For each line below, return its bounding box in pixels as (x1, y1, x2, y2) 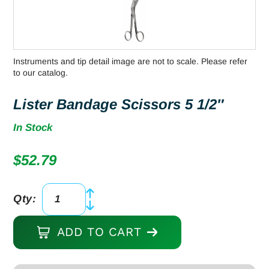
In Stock (13, 121, 52, 133)
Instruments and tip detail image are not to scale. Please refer (13, 56, 247, 66)
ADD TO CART (56, 224, 142, 239)
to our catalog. (13, 67, 68, 77)
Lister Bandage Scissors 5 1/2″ (13, 95, 224, 112)
